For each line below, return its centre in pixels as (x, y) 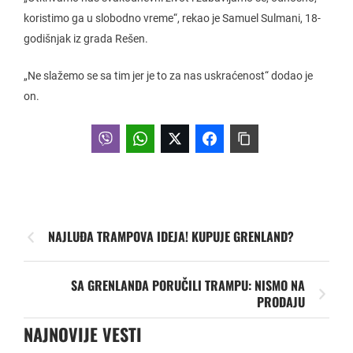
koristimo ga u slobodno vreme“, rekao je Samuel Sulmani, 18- (172, 19)
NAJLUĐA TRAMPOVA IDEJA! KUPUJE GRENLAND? (171, 237)
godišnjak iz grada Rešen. (86, 39)
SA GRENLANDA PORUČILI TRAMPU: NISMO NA (188, 286)
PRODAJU (281, 302)
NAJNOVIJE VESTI (83, 334)
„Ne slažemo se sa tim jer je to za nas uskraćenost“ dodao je (168, 76)
